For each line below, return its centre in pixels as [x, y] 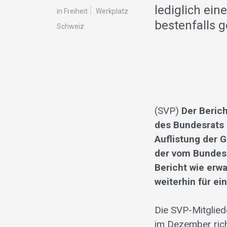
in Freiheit [72, 11]
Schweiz [70, 27]
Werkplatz [112, 11]
